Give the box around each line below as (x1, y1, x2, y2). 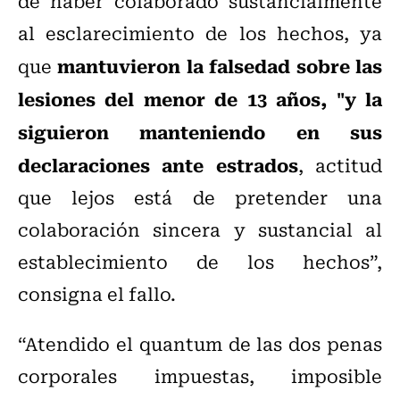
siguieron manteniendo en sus (18, 117, 382, 146)
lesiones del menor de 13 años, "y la (18, 84, 382, 113)
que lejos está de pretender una (18, 183, 382, 212)
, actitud (297, 151, 383, 179)
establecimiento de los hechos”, (18, 247, 382, 276)
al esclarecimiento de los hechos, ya (18, 19, 382, 47)
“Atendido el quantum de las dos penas (18, 329, 382, 358)
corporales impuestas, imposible (18, 362, 382, 390)
